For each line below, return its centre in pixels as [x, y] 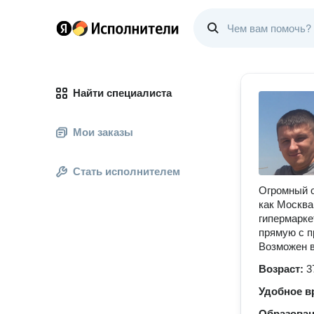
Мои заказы [103, 132]
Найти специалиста [122, 93]
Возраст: [282, 269]
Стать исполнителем [127, 171]
